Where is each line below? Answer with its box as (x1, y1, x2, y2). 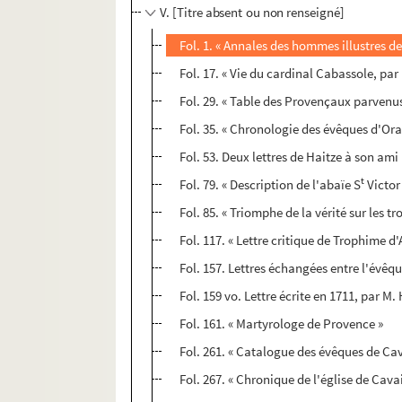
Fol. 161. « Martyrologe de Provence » (179, 315, 384, 333)
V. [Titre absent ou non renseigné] (159, 4, 345, 22)
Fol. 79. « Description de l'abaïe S (179, 176, 362, 194)
